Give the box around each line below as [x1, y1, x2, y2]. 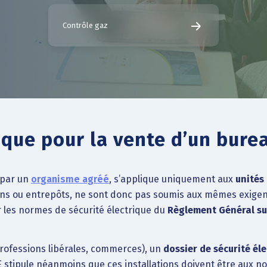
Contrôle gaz [62, 21, 108, 30]
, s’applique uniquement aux [109, 173, 235, 185]
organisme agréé [31, 173, 109, 185]
